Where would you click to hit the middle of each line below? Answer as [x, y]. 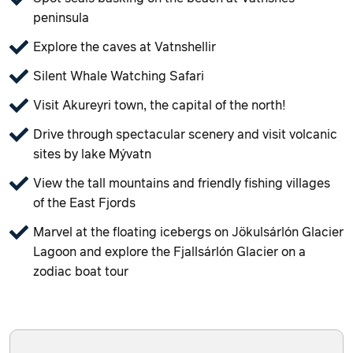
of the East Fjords [84, 203]
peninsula [61, 18]
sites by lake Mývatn [92, 154]
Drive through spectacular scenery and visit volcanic [185, 134]
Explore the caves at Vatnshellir [124, 47]
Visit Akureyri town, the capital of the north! [160, 105]
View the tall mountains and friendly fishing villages [182, 183]
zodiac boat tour [81, 271]
